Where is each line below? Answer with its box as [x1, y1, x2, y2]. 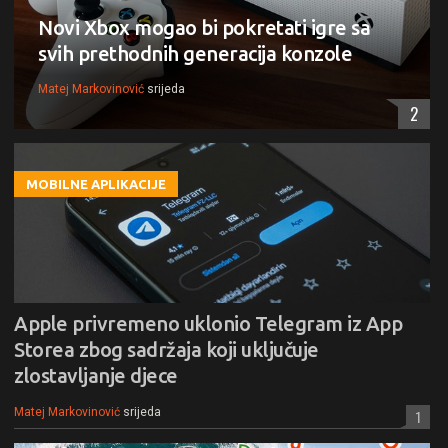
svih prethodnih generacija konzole [38, 41, 352, 65]
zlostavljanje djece [14, 363, 178, 387]
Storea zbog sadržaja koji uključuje [14, 337, 319, 361]
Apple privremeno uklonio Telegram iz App [14, 311, 402, 335]
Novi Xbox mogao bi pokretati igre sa [38, 15, 370, 39]
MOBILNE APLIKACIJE [26, 176, 166, 191]
